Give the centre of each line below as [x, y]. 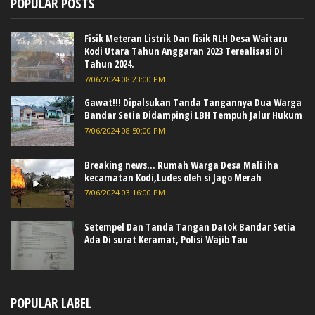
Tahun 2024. [109, 64]
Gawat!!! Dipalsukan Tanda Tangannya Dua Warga [193, 103]
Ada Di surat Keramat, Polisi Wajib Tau [166, 239]
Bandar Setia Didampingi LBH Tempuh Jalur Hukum [193, 115]
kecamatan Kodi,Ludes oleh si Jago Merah [173, 177]
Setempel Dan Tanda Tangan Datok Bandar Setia [190, 226]
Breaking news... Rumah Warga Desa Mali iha [181, 165]
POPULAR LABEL [51, 303]
